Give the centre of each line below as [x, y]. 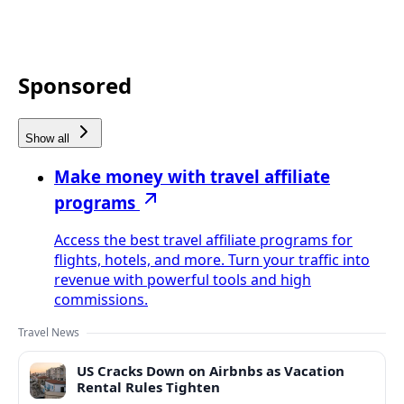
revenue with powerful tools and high [183, 280]
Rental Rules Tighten [148, 387]
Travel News [49, 333]
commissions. [101, 300]
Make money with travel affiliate [192, 176]
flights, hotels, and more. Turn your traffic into [212, 260]
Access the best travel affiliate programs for [203, 240]
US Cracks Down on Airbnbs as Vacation [211, 371]
